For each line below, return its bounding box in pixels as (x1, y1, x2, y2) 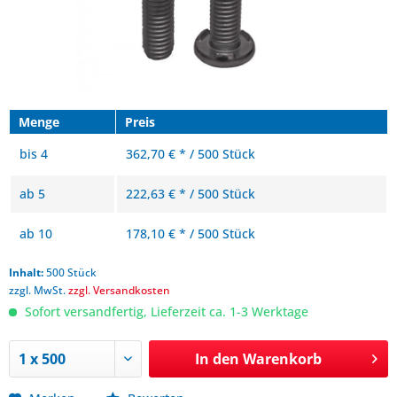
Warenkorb (242, 349, 322, 369)
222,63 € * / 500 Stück (126, 185, 255, 202)
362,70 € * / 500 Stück (126, 145, 255, 162)
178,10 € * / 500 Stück (126, 225, 255, 242)
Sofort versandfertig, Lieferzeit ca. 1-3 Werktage (21, 303, 308, 320)
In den (194, 349, 239, 369)
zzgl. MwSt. (9, 283, 68, 298)
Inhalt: (9, 265, 46, 280)
